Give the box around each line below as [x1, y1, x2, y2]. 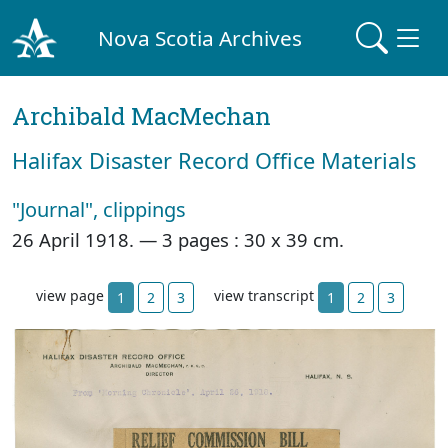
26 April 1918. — [12, 227, 162, 252]
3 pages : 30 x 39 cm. [162, 227, 344, 252]
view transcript [214, 286, 318, 306]
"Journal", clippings [12, 196, 186, 223]
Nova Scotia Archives [98, 23, 303, 52]
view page [36, 286, 108, 306]
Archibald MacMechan [12, 100, 271, 132]
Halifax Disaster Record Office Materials [12, 146, 416, 175]
